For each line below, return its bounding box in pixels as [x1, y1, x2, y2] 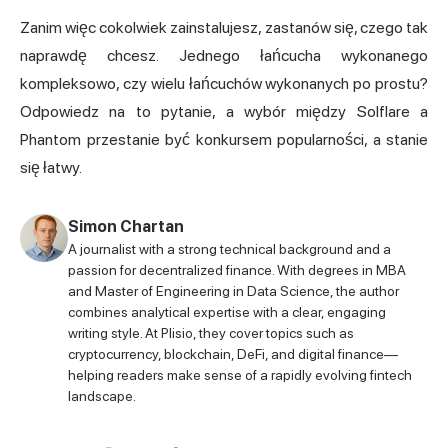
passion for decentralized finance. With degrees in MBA [68, 262, 406, 279]
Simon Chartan [68, 217, 184, 237]
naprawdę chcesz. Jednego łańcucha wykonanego [20, 46, 428, 66]
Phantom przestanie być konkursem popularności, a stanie [20, 130, 428, 150]
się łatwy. [20, 158, 82, 178]
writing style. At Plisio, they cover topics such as [68, 325, 354, 342]
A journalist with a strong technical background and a [68, 241, 391, 258]
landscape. [68, 388, 136, 405]
